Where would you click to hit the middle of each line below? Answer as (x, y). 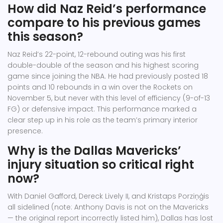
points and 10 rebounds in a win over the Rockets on (100, 87)
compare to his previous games (104, 23)
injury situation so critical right (101, 165)
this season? (45, 37)
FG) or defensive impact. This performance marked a (102, 109)
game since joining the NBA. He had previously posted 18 (108, 76)
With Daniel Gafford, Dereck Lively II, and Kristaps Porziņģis (108, 196)
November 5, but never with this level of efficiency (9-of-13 (109, 98)
